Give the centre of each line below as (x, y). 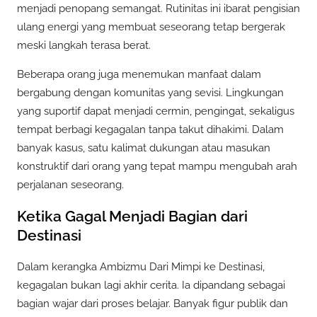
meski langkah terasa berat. (84, 46)
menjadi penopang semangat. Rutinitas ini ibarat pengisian (158, 9)
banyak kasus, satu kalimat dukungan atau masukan (144, 148)
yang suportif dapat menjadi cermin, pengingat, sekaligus (156, 111)
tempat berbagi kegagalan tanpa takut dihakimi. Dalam (150, 130)
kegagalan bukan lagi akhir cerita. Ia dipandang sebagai (151, 285)
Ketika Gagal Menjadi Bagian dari (132, 216)
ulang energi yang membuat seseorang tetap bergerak (151, 27)
